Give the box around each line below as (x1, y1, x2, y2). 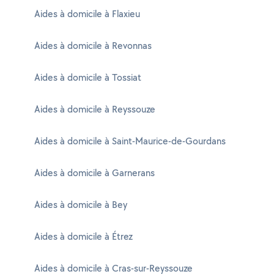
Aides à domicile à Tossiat (34, 71, 141, 84)
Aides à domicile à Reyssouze (34, 103, 155, 116)
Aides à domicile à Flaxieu (34, 7, 140, 20)
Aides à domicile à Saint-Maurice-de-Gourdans (34, 135, 226, 147)
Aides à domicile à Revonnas (34, 39, 152, 52)
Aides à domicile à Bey (34, 198, 127, 211)
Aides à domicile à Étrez (34, 230, 133, 243)
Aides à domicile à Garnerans (34, 166, 155, 179)
